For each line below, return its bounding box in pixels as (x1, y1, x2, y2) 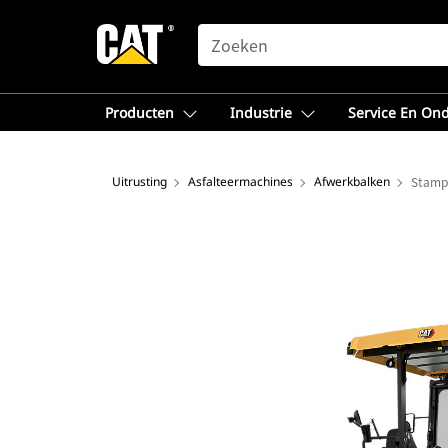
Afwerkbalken (314, 173, 390, 190)
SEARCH (197, 25, 255, 41)
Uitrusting (112, 173, 167, 190)
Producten (105, 103, 174, 122)
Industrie (230, 103, 292, 122)
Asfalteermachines (188, 173, 293, 190)
